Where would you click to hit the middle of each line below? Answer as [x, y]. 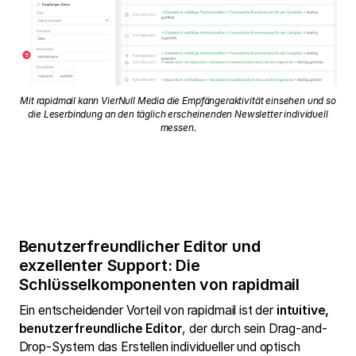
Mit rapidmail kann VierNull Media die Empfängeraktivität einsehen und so [178, 101]
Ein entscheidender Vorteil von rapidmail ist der [147, 311]
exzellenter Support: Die [109, 265]
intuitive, [303, 311]
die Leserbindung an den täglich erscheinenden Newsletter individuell [178, 115]
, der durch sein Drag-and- [255, 329]
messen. [178, 128]
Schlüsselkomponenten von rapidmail [159, 284]
